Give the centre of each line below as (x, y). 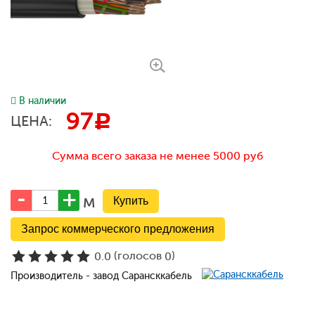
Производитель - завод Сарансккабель (103, 276)
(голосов (138, 256)
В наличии (43, 101)
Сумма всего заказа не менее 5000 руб (157, 156)
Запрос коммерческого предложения (118, 229)
